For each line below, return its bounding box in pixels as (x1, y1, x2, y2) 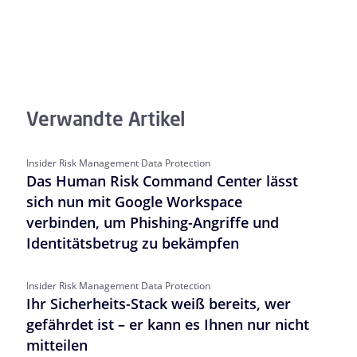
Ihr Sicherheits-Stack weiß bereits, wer (26, 294, 292, 314)
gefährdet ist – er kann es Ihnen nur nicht (26, 315, 310, 335)
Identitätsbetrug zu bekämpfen (26, 233, 240, 253)
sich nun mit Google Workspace (26, 192, 243, 212)
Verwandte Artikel (26, 106, 186, 132)
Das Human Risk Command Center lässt (26, 171, 299, 191)
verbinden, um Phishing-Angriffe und (26, 213, 280, 233)
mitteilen (26, 335, 88, 355)
